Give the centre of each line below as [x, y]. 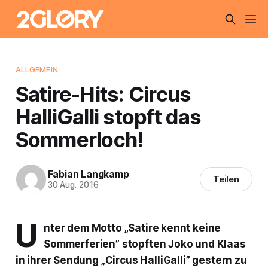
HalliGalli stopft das [108, 116]
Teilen [226, 179]
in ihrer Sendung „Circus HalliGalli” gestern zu [131, 260]
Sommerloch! [79, 139]
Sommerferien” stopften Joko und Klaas [145, 244]
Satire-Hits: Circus [103, 94]
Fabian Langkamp [88, 174]
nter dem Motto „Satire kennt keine [133, 228]
